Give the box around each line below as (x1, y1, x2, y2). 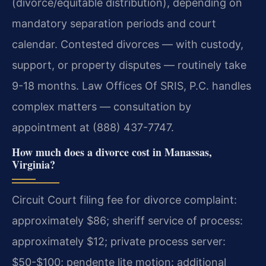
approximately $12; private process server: (12, 235, 226, 248)
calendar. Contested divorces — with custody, (12, 37, 243, 50)
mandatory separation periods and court (12, 17, 216, 30)
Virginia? (12, 157, 55, 173)
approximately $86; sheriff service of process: (12, 214, 243, 227)
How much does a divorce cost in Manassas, (12, 144, 212, 160)
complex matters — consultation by (12, 100, 191, 113)
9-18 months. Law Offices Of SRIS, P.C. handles (12, 79, 251, 92)
